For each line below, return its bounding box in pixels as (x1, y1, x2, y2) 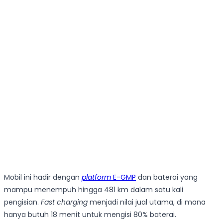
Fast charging (41, 197, 88, 207)
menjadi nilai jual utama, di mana (88, 197, 206, 207)
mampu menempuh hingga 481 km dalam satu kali (4, 184, 183, 195)
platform (82, 172, 111, 182)
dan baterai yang (136, 172, 198, 182)
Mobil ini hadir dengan (4, 172, 82, 182)
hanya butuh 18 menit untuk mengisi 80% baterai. (4, 209, 176, 220)
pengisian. (4, 197, 41, 207)
